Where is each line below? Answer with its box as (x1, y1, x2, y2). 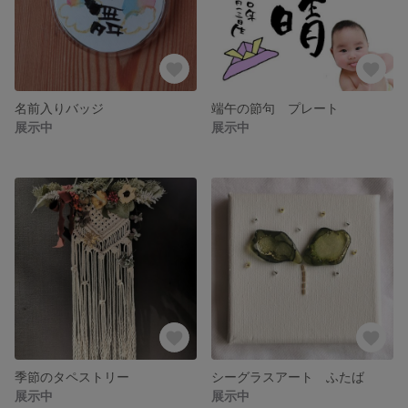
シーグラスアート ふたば (211, 369, 364, 384)
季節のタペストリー (15, 369, 129, 384)
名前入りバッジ (15, 100, 104, 116)
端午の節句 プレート (211, 100, 339, 116)
